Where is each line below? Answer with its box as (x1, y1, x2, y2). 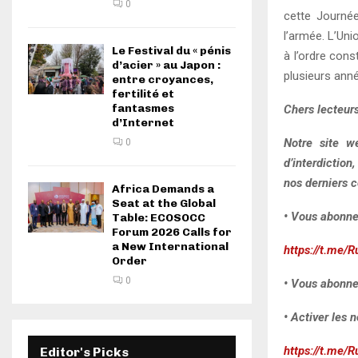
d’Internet (112, 116, 174, 129)
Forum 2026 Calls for (112, 225, 232, 239)
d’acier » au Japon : (112, 58, 221, 72)
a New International (112, 240, 229, 253)
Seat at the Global (112, 197, 216, 210)
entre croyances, (112, 73, 213, 86)
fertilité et (112, 87, 174, 101)
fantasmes (112, 101, 174, 115)
